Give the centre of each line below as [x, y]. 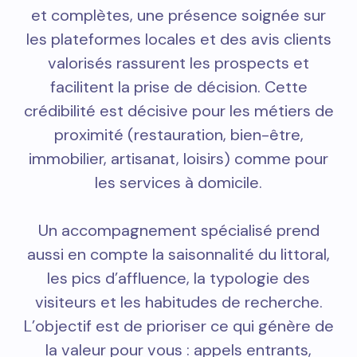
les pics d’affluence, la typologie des [178, 279]
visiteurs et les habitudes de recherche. [178, 302]
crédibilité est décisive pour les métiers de [178, 111]
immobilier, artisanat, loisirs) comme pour [178, 159]
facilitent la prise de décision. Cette [178, 87]
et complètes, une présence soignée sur [178, 16]
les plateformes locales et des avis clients [178, 39]
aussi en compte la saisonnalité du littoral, [178, 255]
